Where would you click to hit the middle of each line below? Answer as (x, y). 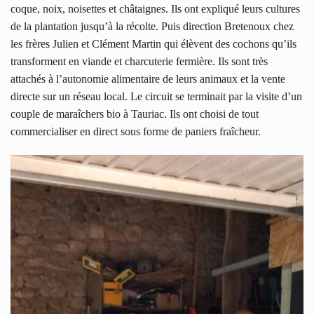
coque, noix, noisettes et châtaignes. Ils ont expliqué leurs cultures (155, 9)
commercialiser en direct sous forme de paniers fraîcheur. (136, 132)
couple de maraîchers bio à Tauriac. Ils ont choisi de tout (135, 114)
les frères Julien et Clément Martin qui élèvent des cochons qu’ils (153, 44)
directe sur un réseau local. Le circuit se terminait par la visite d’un (156, 97)
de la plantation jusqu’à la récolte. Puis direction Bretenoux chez (152, 27)
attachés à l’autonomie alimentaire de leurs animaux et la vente (148, 79)
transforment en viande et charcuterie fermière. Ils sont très (139, 62)
